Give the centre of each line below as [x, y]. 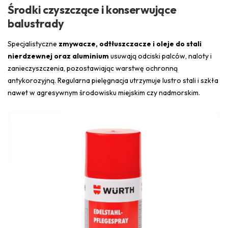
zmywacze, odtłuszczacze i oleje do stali [130, 44]
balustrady [36, 24]
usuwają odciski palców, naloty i [160, 56]
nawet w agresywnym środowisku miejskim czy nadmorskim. [104, 93]
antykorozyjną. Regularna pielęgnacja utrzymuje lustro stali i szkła [113, 81]
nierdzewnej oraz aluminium [58, 56]
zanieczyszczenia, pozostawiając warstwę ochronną [93, 68]
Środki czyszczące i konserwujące [92, 10]
